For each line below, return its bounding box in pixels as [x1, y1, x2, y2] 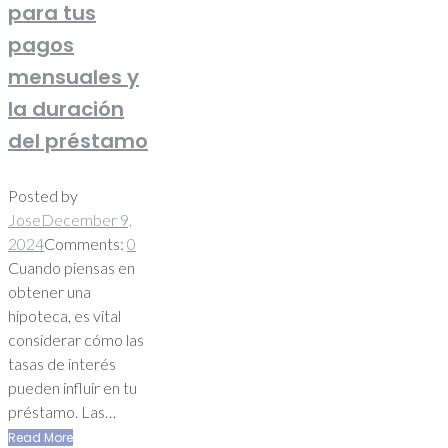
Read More [8, 428, 73, 446]
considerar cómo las [8, 329, 144, 349]
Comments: [44, 233, 127, 253]
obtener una [8, 281, 91, 301]
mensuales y [8, 62, 139, 91]
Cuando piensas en [8, 257, 135, 277]
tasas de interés [8, 353, 116, 373]
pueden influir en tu [8, 377, 137, 397]
